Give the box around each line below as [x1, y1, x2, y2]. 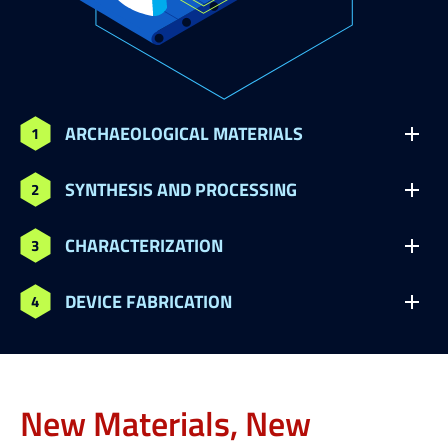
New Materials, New [20, 398, 311, 446]
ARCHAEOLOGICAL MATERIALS [65, 119, 303, 146]
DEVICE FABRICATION [65, 287, 232, 314]
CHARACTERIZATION [65, 231, 223, 258]
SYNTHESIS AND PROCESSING [65, 175, 297, 202]
